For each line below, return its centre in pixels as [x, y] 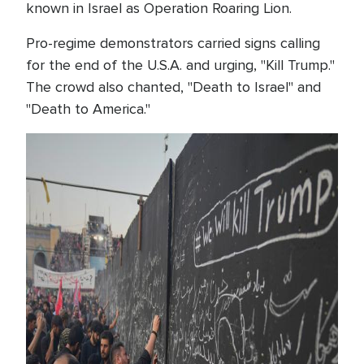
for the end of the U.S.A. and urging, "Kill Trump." [180, 65]
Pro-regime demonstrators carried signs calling [173, 43]
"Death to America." [88, 109]
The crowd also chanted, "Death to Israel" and [173, 87]
